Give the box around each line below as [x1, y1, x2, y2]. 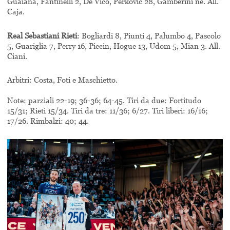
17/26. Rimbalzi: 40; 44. [7, 114, 89, 126]
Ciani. [7, 50, 27, 62]
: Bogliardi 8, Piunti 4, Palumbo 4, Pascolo [77, 29, 221, 41]
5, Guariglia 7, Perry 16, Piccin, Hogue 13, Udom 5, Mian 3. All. [7, 40, 220, 51]
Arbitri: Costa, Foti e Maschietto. [7, 73, 118, 85]
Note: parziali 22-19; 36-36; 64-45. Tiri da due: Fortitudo [7, 94, 201, 106]
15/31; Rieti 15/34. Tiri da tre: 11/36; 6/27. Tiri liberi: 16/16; [7, 104, 208, 116]
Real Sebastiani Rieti [7, 29, 77, 41]
